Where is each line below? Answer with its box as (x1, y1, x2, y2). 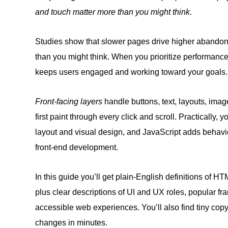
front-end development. (35, 143, 118, 152)
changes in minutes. (35, 218, 107, 227)
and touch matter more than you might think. (35, 8, 192, 16)
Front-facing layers (35, 97, 102, 106)
